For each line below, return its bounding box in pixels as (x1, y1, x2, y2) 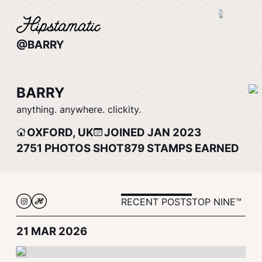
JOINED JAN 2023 (104, 126, 201, 139)
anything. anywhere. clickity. (16, 104, 141, 115)
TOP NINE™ (192, 196, 242, 208)
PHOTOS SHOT (42, 142, 124, 155)
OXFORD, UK (27, 126, 94, 139)
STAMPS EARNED (144, 142, 239, 155)
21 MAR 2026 (16, 225, 87, 238)
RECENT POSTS (121, 196, 192, 208)
